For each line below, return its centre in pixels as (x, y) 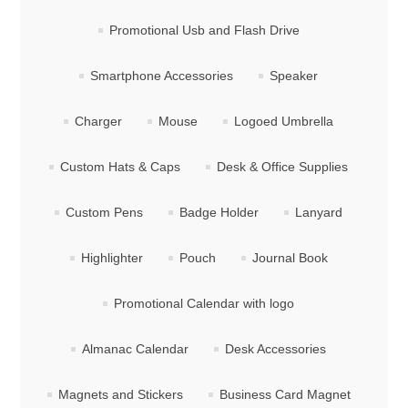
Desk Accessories (275, 349)
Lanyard (319, 213)
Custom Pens (104, 213)
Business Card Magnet (285, 395)
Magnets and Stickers (120, 395)
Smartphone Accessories (162, 76)
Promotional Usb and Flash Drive (204, 31)
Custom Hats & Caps (120, 167)
